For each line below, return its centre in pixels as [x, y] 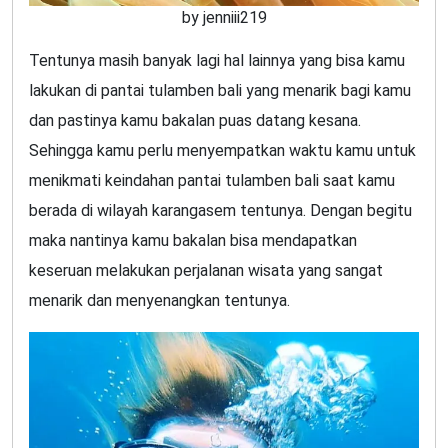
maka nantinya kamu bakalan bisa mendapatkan [193, 241]
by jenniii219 [224, 18]
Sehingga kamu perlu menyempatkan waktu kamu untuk [222, 151]
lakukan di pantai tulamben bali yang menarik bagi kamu [220, 91]
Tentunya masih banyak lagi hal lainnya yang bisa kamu [217, 61]
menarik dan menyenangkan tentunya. [159, 301]
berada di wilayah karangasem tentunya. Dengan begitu [220, 211]
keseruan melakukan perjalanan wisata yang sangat [206, 271]
